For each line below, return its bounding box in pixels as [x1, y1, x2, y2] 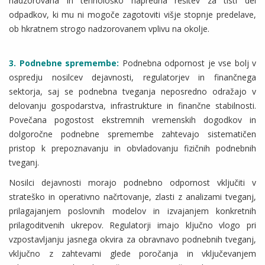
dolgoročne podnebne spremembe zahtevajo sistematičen [9, 128, 256, 140]
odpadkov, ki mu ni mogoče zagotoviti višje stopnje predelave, [9, 9, 256, 21]
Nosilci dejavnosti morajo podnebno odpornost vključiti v [9, 177, 256, 189]
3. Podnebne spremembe [9, 57, 117, 69]
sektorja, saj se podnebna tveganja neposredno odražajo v [9, 86, 256, 98]
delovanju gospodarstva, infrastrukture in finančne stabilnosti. [9, 100, 256, 112]
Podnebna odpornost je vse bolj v [122, 57, 256, 69]
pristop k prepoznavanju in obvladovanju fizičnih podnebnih [9, 143, 256, 154]
